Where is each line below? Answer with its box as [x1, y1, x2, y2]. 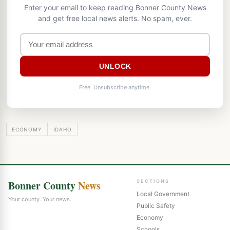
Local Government [136, 189, 189, 198]
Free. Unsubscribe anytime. [79, 83, 151, 91]
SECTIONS [136, 178, 169, 184]
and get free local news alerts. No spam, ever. [38, 13, 192, 23]
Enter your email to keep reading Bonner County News [24, 3, 206, 12]
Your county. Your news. [8, 195, 71, 203]
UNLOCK [99, 62, 131, 70]
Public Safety [136, 201, 175, 209]
